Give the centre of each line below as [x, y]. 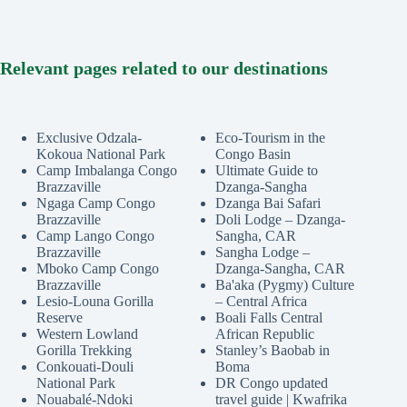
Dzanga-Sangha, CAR [281, 269]
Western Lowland [87, 334]
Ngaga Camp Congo [96, 203]
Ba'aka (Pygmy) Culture [285, 285]
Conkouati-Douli [85, 367]
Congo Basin [253, 154]
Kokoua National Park [101, 154]
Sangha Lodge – [263, 253]
